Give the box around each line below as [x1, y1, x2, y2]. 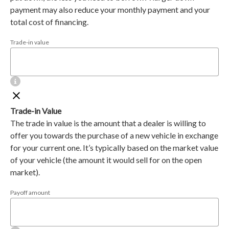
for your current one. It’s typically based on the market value [10, 142, 218, 152]
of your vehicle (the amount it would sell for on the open [10, 154, 202, 165]
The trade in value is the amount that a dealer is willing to [10, 118, 206, 128]
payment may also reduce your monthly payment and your [10, 4, 210, 14]
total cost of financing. [10, 16, 88, 27]
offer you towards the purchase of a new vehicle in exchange [10, 130, 218, 140]
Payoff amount [10, 189, 50, 197]
